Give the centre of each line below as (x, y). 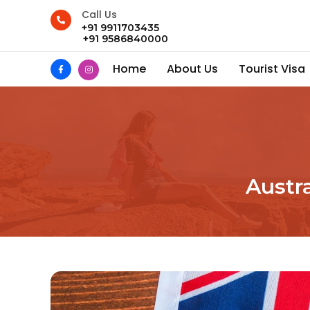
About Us (192, 69)
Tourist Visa (272, 69)
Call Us (99, 15)
